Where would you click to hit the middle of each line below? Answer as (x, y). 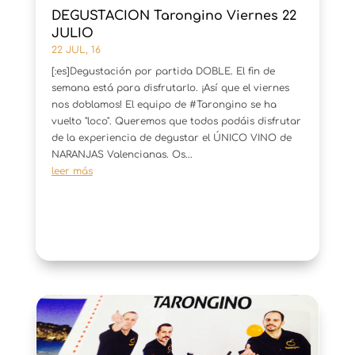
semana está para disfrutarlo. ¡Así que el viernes (170, 88)
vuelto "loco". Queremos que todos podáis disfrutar (176, 122)
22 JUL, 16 (76, 50)
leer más (72, 172)
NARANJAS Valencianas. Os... (122, 155)
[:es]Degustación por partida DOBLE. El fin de (163, 72)
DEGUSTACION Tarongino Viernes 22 (174, 16)
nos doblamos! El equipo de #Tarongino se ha (164, 105)
